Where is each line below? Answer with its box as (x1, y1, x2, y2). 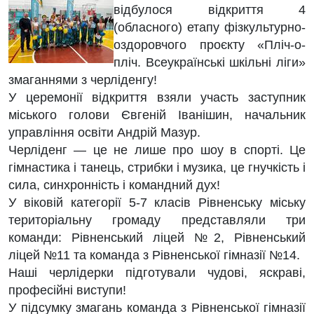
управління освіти (8, 125, 117, 139)
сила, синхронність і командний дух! (8, 178, 224, 192)
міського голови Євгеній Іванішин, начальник (8, 108, 306, 122)
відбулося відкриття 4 (114, 3, 306, 17)
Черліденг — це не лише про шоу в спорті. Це (8, 143, 306, 157)
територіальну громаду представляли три (8, 213, 306, 227)
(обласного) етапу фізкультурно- (114, 20, 306, 34)
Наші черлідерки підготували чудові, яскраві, (8, 266, 306, 280)
